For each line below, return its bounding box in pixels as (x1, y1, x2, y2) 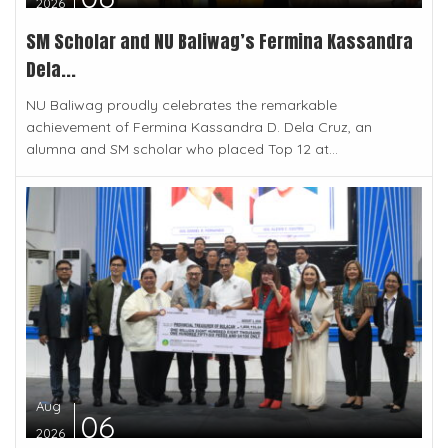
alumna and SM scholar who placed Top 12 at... (26, 140, 338, 159)
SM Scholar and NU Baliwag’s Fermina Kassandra (26, 28, 413, 56)
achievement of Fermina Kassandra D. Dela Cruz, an (26, 118, 372, 137)
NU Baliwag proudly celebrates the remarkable (26, 96, 337, 115)
